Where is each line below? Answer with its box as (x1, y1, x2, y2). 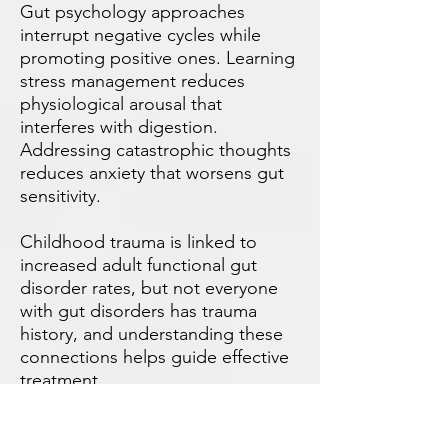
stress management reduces (20, 70, 245, 92)
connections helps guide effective (20, 346, 289, 368)
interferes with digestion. (20, 116, 218, 138)
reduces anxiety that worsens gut (20, 162, 284, 184)
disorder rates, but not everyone (20, 277, 278, 299)
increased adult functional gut (20, 254, 257, 276)
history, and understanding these (20, 323, 283, 345)
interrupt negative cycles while (20, 24, 261, 46)
